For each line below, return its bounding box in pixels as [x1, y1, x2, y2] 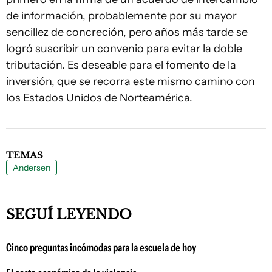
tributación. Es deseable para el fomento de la [6, 58, 236, 72]
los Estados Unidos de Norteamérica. [6, 91, 195, 104]
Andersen [13, 162, 50, 173]
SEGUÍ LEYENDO [6, 206, 132, 223]
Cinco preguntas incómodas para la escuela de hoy [6, 241, 196, 254]
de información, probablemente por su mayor [6, 9, 237, 22]
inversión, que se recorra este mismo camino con [6, 75, 255, 88]
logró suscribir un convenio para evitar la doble [6, 42, 242, 55]
